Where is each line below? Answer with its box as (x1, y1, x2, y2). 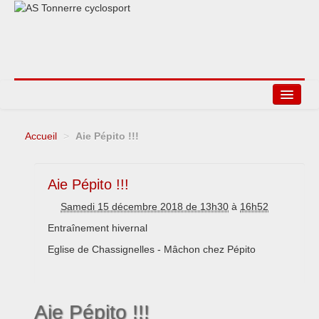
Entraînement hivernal (48, 222, 147, 234)
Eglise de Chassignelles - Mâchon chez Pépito (48, 244, 256, 255)
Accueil (25, 130, 57, 142)
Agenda (31, 142, 68, 154)
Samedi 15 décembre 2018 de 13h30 (61, 201, 229, 212)
